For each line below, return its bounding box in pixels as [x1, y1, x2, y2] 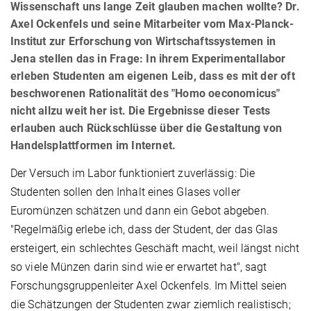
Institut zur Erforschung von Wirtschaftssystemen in [10, 35, 276, 49]
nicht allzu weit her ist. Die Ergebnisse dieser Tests [10, 104, 271, 118]
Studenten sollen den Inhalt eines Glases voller [10, 185, 240, 199]
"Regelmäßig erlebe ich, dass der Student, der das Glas [10, 223, 278, 237]
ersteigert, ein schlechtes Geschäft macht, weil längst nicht [10, 242, 300, 255]
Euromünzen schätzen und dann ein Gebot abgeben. [10, 204, 269, 218]
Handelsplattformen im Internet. [10, 139, 176, 153]
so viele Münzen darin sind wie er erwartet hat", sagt [10, 260, 267, 274]
